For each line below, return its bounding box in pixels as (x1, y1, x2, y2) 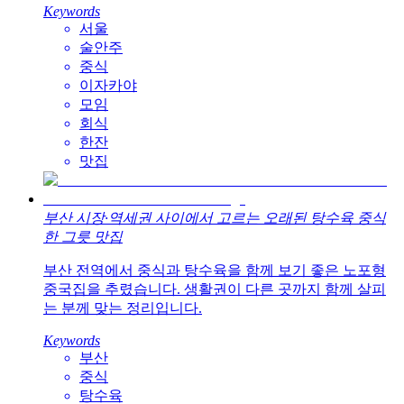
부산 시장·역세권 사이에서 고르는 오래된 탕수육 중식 (43, 210, 386, 226)
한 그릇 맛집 (43, 229, 123, 245)
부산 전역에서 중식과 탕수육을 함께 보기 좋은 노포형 (43, 262, 386, 279)
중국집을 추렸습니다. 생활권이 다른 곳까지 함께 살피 (43, 281, 386, 298)
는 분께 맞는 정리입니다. (43, 300, 202, 317)
